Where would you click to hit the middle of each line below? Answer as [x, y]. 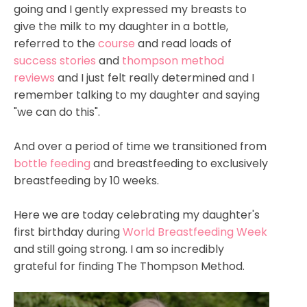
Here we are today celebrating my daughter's [137, 214]
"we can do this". [57, 112]
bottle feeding [52, 163]
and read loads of [183, 43]
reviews [34, 77]
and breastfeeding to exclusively [179, 163]
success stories [55, 60]
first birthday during [68, 232]
